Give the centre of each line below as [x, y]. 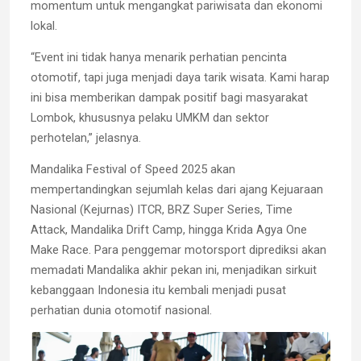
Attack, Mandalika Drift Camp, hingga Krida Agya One [169, 229]
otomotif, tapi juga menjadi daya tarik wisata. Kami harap [180, 77]
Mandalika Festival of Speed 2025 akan [133, 169]
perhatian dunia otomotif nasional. [121, 310]
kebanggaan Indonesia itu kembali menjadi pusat [158, 290]
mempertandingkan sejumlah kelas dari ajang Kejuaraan [177, 189]
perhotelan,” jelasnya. [86, 137]
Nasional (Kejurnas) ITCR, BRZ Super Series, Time [162, 209]
